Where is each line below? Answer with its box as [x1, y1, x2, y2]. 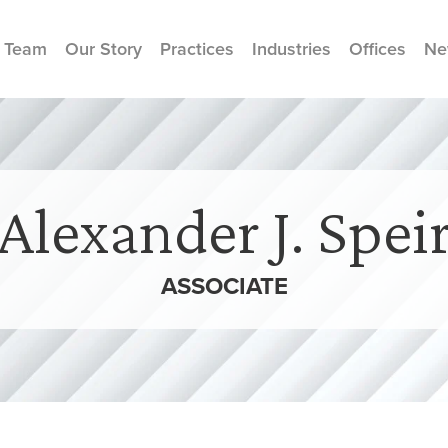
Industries [252, 36, 331, 62]
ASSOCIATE [160, 267, 288, 304]
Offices [349, 36, 406, 62]
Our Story [65, 36, 142, 62]
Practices [160, 36, 234, 62]
